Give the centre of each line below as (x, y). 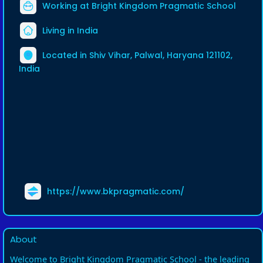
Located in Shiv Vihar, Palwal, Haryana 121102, (137, 55)
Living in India (69, 30)
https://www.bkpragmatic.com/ (116, 191)
